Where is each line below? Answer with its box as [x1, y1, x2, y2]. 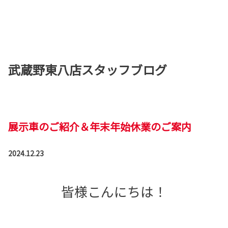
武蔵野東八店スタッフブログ [8, 61, 167, 78]
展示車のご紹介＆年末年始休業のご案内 [8, 119, 191, 134]
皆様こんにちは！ [61, 182, 167, 201]
